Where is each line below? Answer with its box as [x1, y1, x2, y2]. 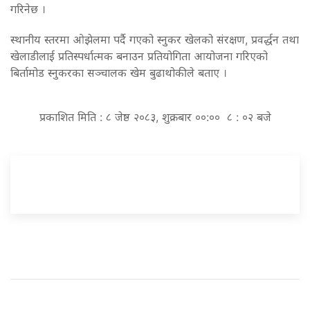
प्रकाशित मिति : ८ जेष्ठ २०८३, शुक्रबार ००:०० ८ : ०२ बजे [39, 109, 271, 124]
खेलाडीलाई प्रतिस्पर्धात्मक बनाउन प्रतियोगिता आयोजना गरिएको [10, 48, 268, 63]
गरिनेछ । [10, 1, 46, 16]
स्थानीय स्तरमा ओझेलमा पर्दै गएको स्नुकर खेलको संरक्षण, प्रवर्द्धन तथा [10, 32, 299, 46]
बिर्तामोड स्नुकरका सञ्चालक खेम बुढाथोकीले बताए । [10, 65, 227, 80]
